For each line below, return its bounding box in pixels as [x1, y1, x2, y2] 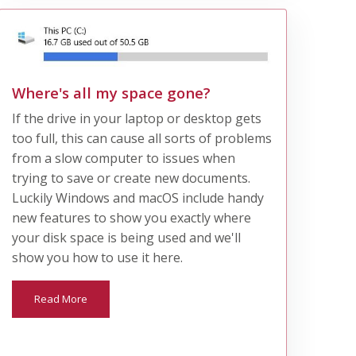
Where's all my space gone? [11, 82, 211, 103]
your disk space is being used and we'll [11, 228, 241, 246]
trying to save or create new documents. [11, 168, 250, 187]
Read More [33, 291, 87, 306]
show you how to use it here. [11, 248, 183, 266]
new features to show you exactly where [11, 208, 251, 226]
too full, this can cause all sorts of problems [11, 129, 272, 147]
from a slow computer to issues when [11, 149, 235, 167]
